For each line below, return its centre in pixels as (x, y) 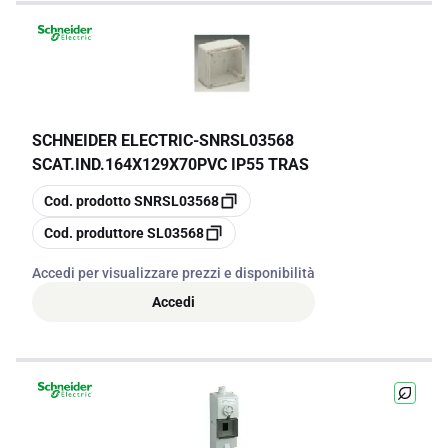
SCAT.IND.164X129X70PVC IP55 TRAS (170, 164)
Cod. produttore (94, 233)
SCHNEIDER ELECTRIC (112, 140)
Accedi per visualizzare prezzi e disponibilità (173, 273)
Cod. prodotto (87, 201)
